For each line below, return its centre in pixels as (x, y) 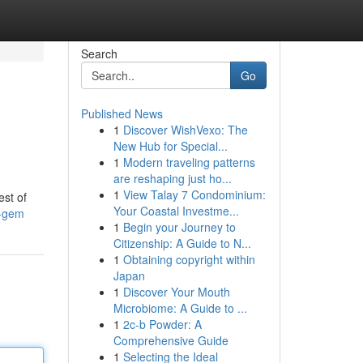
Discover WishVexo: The (185, 130)
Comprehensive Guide (171, 340)
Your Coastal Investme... (176, 211)
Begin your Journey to (179, 227)
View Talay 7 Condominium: (194, 194)
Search (99, 53)
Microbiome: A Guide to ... (180, 308)
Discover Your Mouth (176, 292)
